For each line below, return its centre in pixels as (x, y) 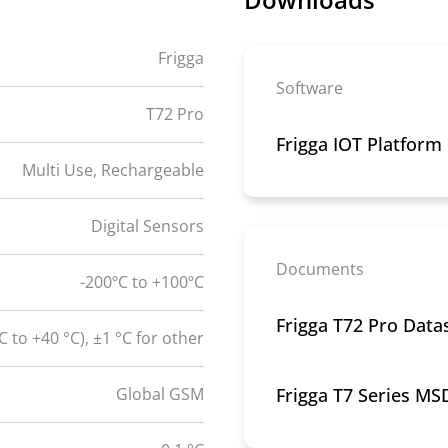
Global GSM (160, 393)
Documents (320, 268)
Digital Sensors (147, 225)
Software (309, 87)
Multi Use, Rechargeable (113, 169)
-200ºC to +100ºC (142, 281)
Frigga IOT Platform (359, 143)
